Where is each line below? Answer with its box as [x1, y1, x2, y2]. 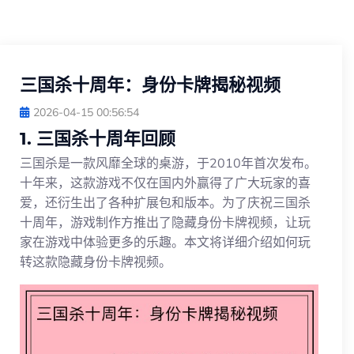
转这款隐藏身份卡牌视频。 [20, 253, 171, 269]
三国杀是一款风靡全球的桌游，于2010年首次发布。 [20, 154, 317, 171]
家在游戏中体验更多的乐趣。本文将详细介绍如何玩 [20, 233, 311, 250]
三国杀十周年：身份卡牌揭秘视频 [20, 73, 281, 96]
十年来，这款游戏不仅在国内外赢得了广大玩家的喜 [20, 174, 311, 190]
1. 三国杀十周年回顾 [20, 127, 175, 149]
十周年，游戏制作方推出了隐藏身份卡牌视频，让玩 [20, 213, 311, 230]
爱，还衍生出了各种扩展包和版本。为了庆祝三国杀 [20, 194, 311, 210]
